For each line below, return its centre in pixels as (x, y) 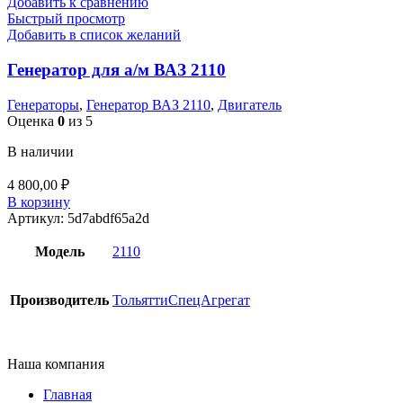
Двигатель (250, 104)
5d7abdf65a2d (108, 218)
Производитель (59, 300)
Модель (59, 251)
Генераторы (43, 104)
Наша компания (56, 363)
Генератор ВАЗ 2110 (148, 104)
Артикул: (37, 218)
